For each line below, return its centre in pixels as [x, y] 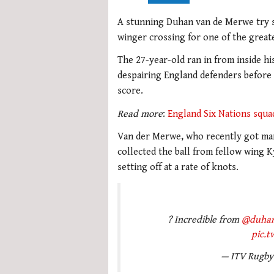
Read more [140, 114]
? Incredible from [204, 220]
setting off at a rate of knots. [178, 168]
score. [130, 91]
